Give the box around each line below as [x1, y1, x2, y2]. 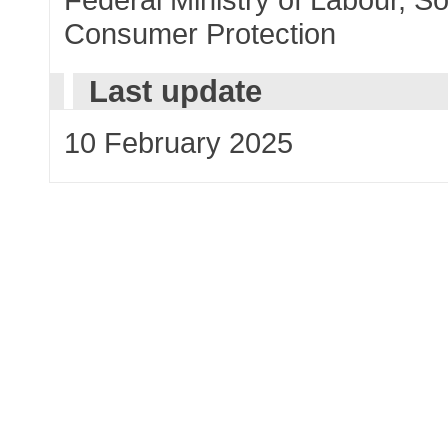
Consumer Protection [64, 16, 337, 50]
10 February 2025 [64, 125, 294, 159]
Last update [88, 74, 262, 109]
